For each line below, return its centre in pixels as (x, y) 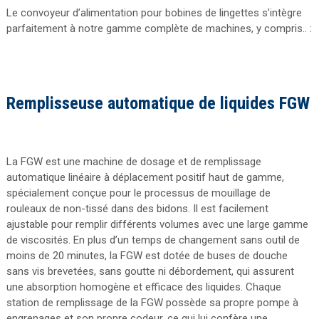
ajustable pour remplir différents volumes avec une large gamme (157, 224)
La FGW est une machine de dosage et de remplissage (134, 161)
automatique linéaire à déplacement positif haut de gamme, (145, 177)
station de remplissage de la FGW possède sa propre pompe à (152, 302)
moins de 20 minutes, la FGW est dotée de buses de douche (147, 255)
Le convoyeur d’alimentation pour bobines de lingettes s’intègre (154, 12)
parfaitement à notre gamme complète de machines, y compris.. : (159, 28)
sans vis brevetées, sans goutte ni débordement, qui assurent (150, 271)
